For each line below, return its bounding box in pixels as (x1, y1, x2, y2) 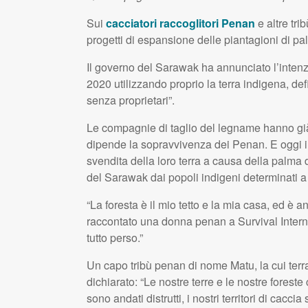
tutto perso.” (86, 230, 143, 246)
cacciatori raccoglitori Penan (105, 15, 255, 32)
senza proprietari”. (86, 92, 175, 109)
